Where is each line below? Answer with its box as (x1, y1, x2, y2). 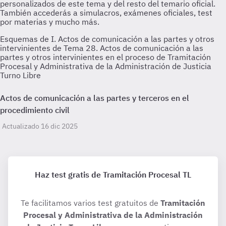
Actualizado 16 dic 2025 (2, 122, 78, 131)
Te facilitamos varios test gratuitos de (21, 198, 160, 208)
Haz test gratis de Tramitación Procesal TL (35, 169, 191, 180)
